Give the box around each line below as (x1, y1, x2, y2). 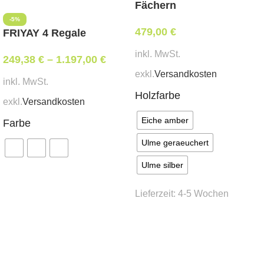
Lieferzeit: (135, 187, 178, 199)
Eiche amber (141, 115, 189, 125)
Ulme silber (141, 160, 183, 170)
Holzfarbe (135, 90, 180, 102)
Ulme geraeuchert (141, 137, 209, 147)
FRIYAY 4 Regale (3, 27, 86, 39)
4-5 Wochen (178, 187, 229, 199)
